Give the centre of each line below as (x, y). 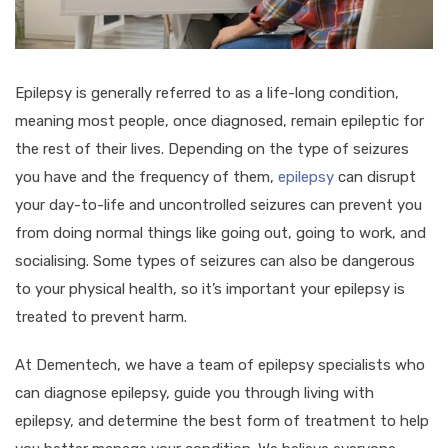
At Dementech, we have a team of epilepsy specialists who (220, 364)
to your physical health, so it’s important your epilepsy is (210, 288)
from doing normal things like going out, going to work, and (220, 232)
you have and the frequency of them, (146, 176)
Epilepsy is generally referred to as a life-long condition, (207, 92)
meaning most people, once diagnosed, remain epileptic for (219, 120)
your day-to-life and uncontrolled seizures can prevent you (218, 204)
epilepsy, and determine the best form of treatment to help (222, 420)
